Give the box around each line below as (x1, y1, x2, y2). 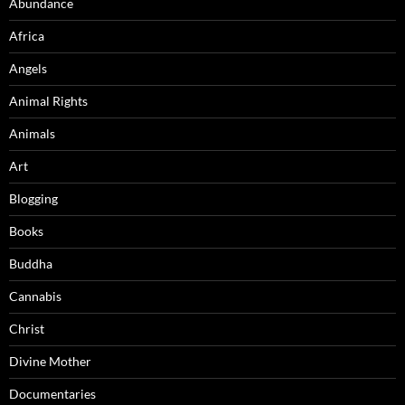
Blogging (9, 190, 58, 206)
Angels (9, 60, 47, 76)
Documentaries (9, 385, 96, 401)
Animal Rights (9, 92, 88, 108)
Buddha (9, 255, 52, 271)
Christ (9, 320, 44, 336)
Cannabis (9, 287, 61, 304)
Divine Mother (9, 353, 91, 369)
